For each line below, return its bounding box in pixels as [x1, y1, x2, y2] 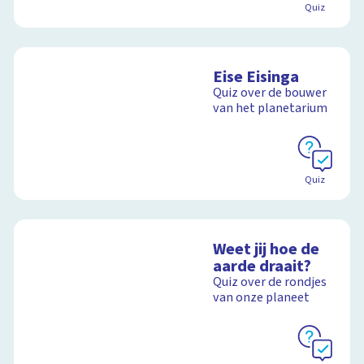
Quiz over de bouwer [213, 84, 327, 102]
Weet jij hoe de [213, 237, 320, 262]
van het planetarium [213, 99, 328, 118]
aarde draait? [213, 254, 312, 279]
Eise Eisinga [213, 65, 300, 89]
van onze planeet [213, 288, 310, 307]
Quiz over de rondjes [213, 273, 327, 292]
